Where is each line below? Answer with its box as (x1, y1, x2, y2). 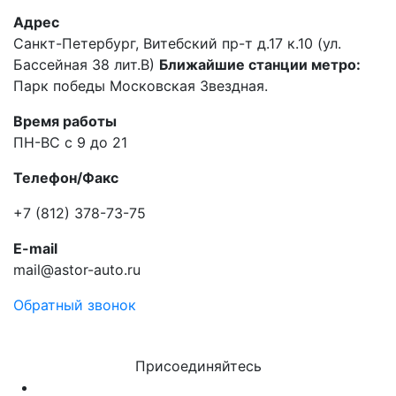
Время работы (13, 111, 117, 130)
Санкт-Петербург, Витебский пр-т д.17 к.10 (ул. (13, 34, 341, 52)
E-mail (13, 239, 57, 257)
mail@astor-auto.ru (13, 260, 141, 278)
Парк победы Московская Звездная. (13, 76, 268, 95)
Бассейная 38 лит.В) (13, 55, 159, 73)
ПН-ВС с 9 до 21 (13, 133, 127, 151)
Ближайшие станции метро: (159, 55, 361, 73)
